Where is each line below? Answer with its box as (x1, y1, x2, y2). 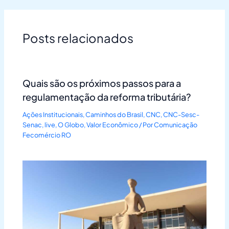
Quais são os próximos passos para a (22, 77, 181, 89)
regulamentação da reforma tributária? (22, 91, 192, 103)
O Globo (58, 121, 84, 129)
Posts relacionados (22, 30, 134, 45)
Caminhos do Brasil (85, 110, 144, 119)
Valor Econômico (86, 121, 139, 129)
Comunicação (154, 121, 198, 129)
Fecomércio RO (22, 131, 72, 140)
